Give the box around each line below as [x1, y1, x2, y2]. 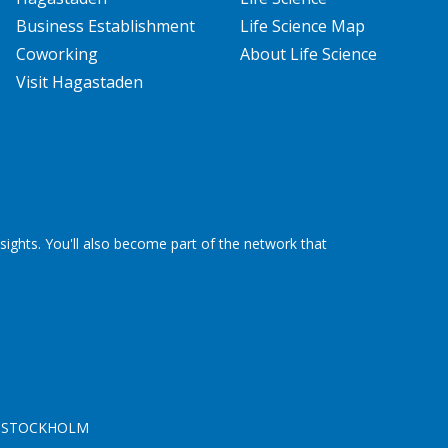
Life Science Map [239, 15, 365, 37]
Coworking [15, 43, 98, 65]
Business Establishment [15, 15, 195, 37]
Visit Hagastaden [15, 71, 143, 93]
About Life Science [239, 43, 377, 65]
